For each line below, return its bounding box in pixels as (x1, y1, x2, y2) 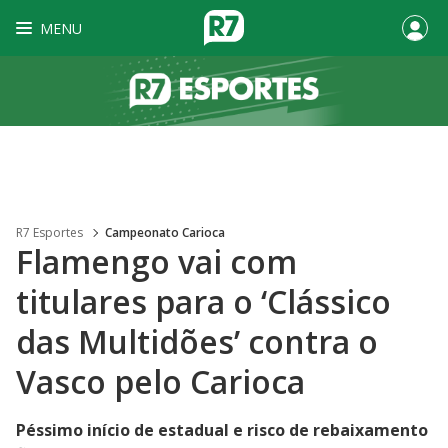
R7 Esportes (16, 224, 83, 241)
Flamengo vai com (16, 240, 297, 283)
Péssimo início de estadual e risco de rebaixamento (16, 419, 428, 441)
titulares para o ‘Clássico (16, 280, 391, 323)
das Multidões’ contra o (16, 320, 378, 363)
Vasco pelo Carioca (16, 360, 305, 403)
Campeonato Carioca (105, 224, 225, 241)
